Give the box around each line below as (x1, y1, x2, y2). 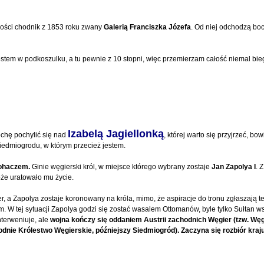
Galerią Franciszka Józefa (104, 22, 192, 31)
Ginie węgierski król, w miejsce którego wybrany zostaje (30, 162, 212, 171)
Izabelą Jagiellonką (68, 127, 164, 140)
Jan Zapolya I (212, 162, 256, 171)
